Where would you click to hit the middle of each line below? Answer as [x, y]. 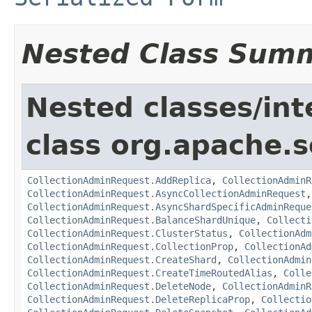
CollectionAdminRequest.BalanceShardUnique [141, 220]
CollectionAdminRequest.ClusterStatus [127, 233]
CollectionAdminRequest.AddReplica [119, 180]
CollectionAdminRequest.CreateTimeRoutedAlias [150, 273]
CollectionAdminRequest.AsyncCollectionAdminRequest [166, 193]
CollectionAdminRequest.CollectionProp [130, 246]
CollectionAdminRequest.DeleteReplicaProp [139, 299]
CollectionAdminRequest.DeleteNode [119, 286]
